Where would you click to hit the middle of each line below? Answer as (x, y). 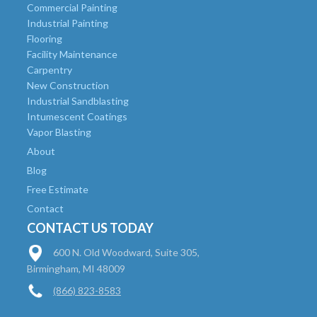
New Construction (68, 86)
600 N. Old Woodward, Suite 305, (126, 252)
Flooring (45, 39)
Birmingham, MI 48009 (76, 269)
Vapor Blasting (59, 132)
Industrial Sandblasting (78, 101)
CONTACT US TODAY (90, 228)
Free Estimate (58, 190)
